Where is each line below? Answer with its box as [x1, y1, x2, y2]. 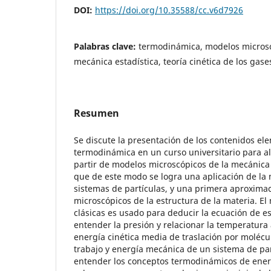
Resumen [74, 106, 119, 120]
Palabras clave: [74, 40, 139, 52]
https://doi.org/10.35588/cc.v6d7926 [95, 4, 243, 16]
